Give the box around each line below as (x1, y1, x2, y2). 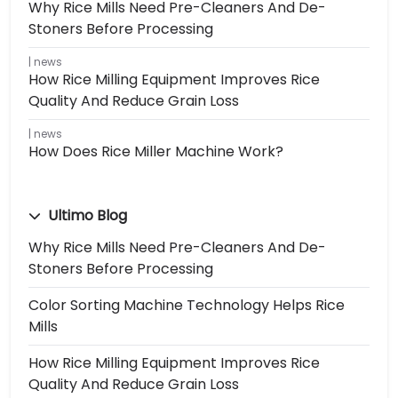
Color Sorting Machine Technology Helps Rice (28, 295, 345, 315)
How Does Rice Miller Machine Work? (28, 141, 283, 162)
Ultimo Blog (44, 205, 127, 226)
